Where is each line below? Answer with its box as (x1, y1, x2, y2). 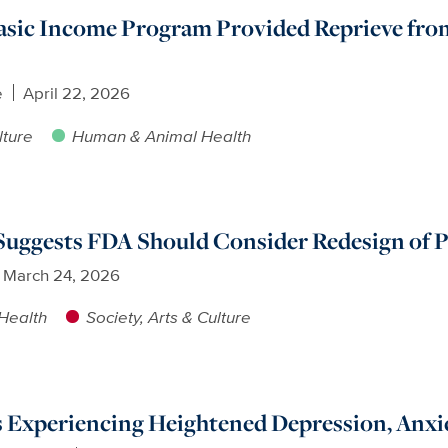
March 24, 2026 (2, 261, 120, 287)
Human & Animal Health (71, 122, 251, 148)
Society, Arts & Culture (85, 304, 251, 330)
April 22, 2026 (22, 79, 130, 105)
